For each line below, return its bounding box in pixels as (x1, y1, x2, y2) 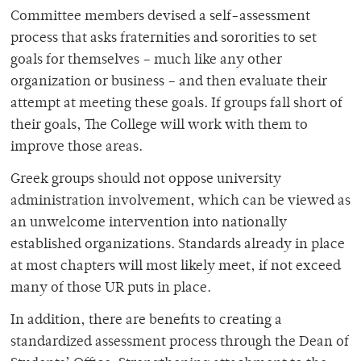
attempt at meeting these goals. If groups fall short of (10, 97, 342, 112)
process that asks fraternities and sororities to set (10, 31, 317, 47)
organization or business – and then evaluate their (10, 75, 327, 90)
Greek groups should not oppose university (10, 172, 281, 188)
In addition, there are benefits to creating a (10, 313, 282, 329)
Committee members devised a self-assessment (10, 10, 310, 25)
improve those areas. (10, 140, 143, 156)
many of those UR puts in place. (10, 281, 211, 297)
